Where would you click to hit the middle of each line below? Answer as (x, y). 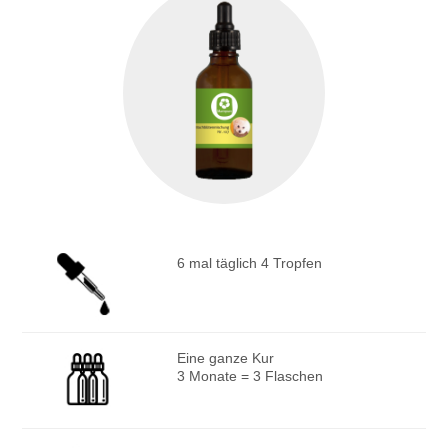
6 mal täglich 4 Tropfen (249, 262)
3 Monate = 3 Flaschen (249, 376)
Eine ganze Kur (225, 358)
